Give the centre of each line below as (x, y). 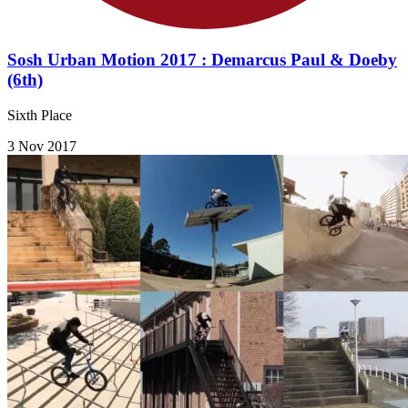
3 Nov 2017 (42, 146)
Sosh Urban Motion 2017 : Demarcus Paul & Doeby (202, 59)
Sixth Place (40, 115)
